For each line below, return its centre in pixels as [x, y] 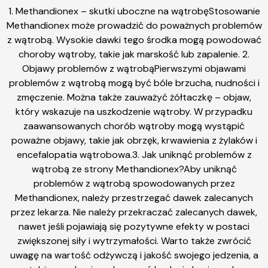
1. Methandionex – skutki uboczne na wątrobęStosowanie [134, 11]
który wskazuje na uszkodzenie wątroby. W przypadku [134, 111]
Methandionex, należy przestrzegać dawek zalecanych [134, 197]
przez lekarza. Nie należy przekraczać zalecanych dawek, [134, 212]
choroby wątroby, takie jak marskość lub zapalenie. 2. [134, 54]
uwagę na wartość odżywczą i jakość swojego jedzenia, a [134, 255]
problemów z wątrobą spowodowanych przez [134, 183]
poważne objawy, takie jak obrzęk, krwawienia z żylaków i [134, 140]
